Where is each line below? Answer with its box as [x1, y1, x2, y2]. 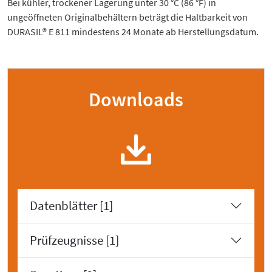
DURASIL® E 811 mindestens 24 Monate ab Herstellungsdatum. [7, 25, 259, 38]
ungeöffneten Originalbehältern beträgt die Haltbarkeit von [7, 11, 248, 24]
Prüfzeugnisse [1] [30, 233, 119, 249]
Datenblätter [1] [30, 198, 113, 214]
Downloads [89, 87, 183, 112]
